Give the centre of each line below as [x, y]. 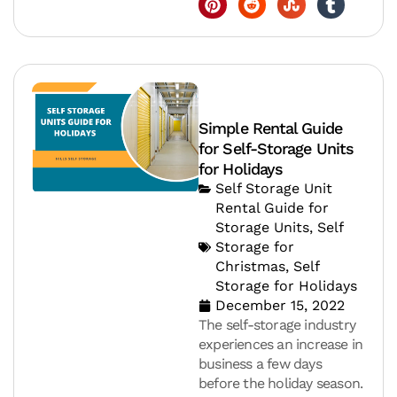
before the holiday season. [281, 384]
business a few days [260, 364]
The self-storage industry [277, 325]
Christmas [250, 267]
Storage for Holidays [286, 286]
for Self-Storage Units [276, 149]
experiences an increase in [281, 345]
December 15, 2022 [280, 306]
